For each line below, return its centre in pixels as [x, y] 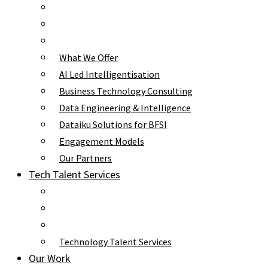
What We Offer [89, 57]
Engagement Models [102, 141]
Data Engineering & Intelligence [125, 108]
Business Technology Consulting [126, 91]
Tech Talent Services [74, 174]
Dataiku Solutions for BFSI [113, 124]
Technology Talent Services [115, 242]
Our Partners [86, 158]
